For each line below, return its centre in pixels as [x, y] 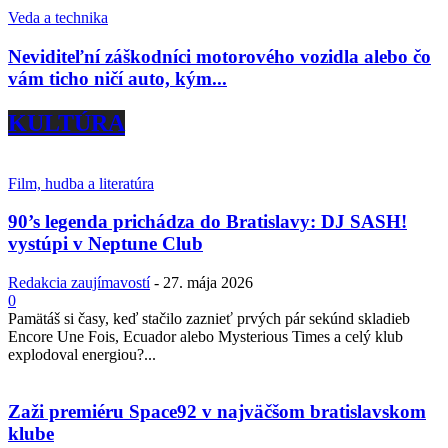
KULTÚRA [66, 122]
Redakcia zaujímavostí [79, 283]
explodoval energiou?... [82, 355]
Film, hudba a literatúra [81, 183]
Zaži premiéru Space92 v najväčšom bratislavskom [217, 411]
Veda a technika [58, 18]
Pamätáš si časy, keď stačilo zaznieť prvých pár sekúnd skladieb [209, 319]
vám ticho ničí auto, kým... [117, 78]
